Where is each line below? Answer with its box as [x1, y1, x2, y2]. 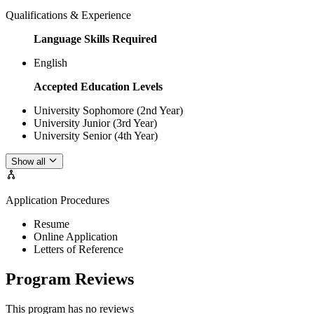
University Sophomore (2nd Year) [34, 104, 183, 116]
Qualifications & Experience [6, 8, 131, 21]
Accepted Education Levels [34, 80, 163, 93]
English [34, 56, 67, 69]
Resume [34, 217, 69, 230]
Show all [11, 156, 46, 167]
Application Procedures [6, 193, 109, 206]
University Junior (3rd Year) [34, 116, 157, 129]
